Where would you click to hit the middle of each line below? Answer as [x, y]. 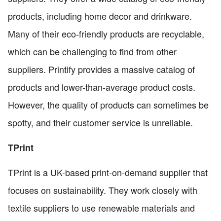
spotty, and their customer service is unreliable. [100, 122]
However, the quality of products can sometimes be [108, 104]
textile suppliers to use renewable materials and [101, 207]
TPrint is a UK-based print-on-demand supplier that [108, 172]
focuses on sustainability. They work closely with [103, 190]
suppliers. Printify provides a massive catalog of [101, 69]
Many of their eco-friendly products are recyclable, [106, 33]
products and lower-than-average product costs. [102, 87]
